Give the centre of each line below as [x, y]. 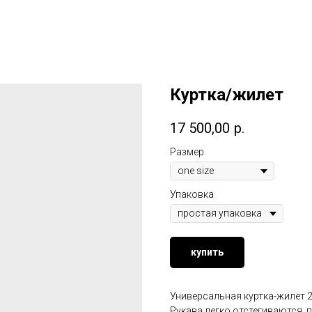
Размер [187, 152]
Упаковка [192, 195]
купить [207, 252]
